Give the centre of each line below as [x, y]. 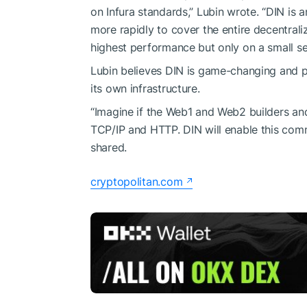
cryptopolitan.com [137, 181]
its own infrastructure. [145, 88]
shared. [109, 147]
